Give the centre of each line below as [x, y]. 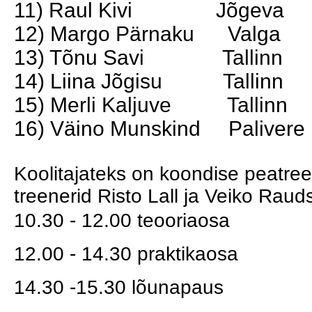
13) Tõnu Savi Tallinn [148, 57]
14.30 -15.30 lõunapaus [119, 287]
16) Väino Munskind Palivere [159, 128]
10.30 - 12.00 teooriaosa [122, 220]
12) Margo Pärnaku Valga [147, 34]
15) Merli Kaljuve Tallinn [151, 105]
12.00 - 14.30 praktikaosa [126, 254]
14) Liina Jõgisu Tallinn [149, 81]
